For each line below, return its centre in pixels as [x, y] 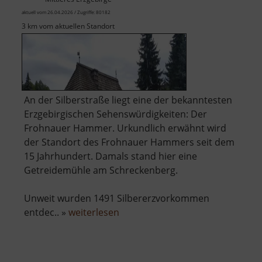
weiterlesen [94, 213]
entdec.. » [46, 213]
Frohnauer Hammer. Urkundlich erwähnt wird [125, 128]
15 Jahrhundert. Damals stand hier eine [111, 156]
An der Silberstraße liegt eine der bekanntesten [128, 100]
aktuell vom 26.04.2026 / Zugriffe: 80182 [66, 12]
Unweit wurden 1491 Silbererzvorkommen [117, 199]
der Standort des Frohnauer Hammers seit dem [129, 142]
